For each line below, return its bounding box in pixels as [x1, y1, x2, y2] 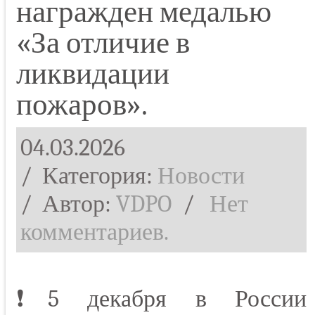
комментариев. [20, 218, 169, 247]
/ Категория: [20, 162, 153, 191]
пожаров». [16, 87, 148, 123]
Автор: [42, 190, 116, 219]
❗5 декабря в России [16, 285, 307, 314]
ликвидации [16, 56, 169, 92]
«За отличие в [16, 25, 190, 61]
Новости [157, 162, 245, 191]
